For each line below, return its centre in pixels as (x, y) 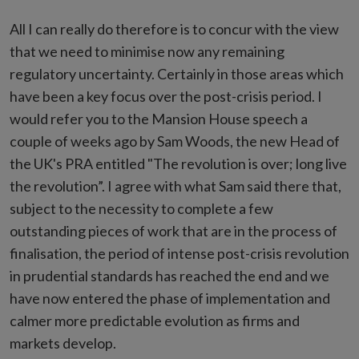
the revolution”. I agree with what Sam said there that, (175, 186)
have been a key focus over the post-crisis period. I (166, 96)
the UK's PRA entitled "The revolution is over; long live (178, 163)
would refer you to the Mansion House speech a (159, 119)
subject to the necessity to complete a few (141, 208)
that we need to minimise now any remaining (147, 51)
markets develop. (63, 343)
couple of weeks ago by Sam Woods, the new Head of (175, 141)
